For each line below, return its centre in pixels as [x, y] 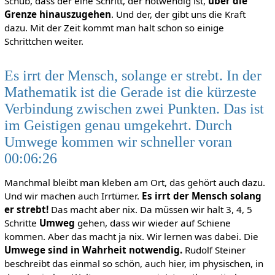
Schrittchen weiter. [44, 41]
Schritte [21, 223]
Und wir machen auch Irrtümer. [73, 196]
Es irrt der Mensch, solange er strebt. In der [133, 75]
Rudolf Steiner [214, 250]
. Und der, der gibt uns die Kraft [178, 14]
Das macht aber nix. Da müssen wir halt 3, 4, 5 [150, 209]
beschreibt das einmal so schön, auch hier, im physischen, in [134, 263]
